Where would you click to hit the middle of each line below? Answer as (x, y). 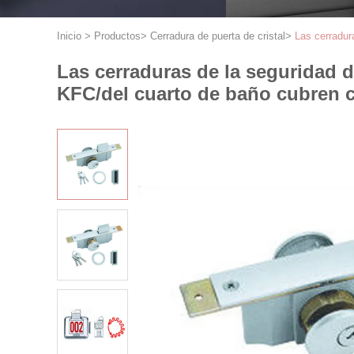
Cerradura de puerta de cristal (218, 36)
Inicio (69, 36)
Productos (117, 36)
